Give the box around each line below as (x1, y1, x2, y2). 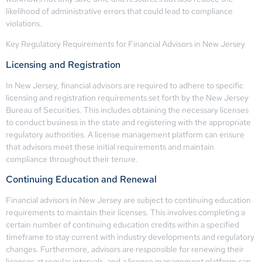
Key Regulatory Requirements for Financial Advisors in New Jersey (6, 39, 245, 50)
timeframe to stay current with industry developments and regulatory (6, 232, 254, 243)
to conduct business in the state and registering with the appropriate (6, 116, 251, 127)
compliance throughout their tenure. (6, 153, 138, 164)
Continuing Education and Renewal (6, 173, 157, 186)
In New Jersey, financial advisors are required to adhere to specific (6, 80, 243, 91)
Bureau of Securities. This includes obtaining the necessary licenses (6, 104, 249, 115)
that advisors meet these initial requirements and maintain (6, 141, 214, 152)
